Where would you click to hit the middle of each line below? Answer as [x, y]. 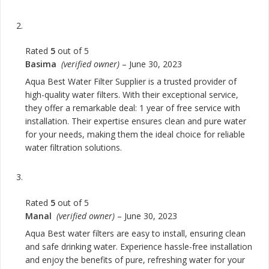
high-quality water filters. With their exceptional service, [132, 95]
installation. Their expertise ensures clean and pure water [136, 121]
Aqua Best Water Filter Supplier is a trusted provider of [131, 82]
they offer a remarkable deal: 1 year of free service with [133, 108]
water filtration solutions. [74, 148]
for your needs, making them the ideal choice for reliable [135, 134]
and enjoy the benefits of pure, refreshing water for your [135, 259]
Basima [43, 64]
